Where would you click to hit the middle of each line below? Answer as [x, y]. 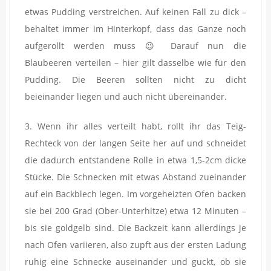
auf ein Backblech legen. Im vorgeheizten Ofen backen [135, 194]
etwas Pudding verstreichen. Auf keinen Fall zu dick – [135, 12]
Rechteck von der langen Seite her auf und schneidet [135, 143]
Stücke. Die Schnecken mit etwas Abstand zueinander [135, 177]
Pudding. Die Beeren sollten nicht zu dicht [135, 80]
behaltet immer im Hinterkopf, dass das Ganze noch [135, 29]
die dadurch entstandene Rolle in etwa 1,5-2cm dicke [135, 160]
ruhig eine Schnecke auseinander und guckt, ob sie [135, 262]
